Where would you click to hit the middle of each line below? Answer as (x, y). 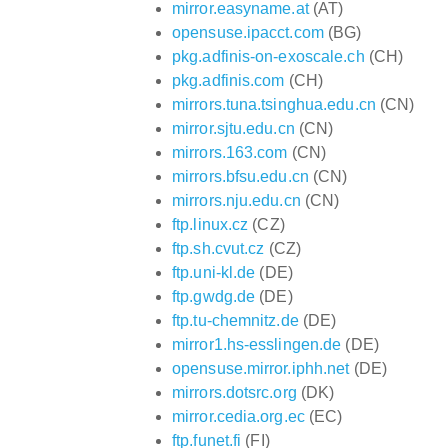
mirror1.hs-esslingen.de (257, 344)
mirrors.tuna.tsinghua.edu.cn (274, 104)
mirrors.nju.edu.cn (236, 200)
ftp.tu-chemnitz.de (235, 320)
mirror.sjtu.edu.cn (233, 128)
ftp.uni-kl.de (214, 272)
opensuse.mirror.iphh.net (261, 368)
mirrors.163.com (230, 152)
